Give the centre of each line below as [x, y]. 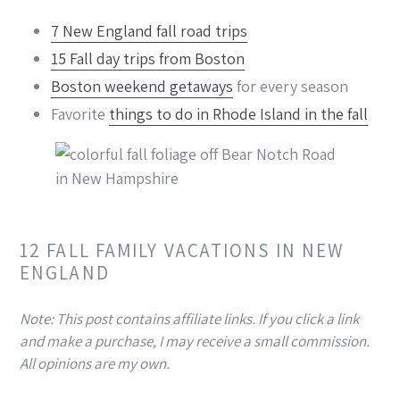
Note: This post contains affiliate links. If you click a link [189, 319]
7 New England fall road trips [149, 30]
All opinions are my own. [95, 364]
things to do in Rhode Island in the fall [238, 113]
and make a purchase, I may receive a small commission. [195, 342]
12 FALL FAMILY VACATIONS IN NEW [182, 250]
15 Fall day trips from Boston [148, 58]
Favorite [80, 113]
